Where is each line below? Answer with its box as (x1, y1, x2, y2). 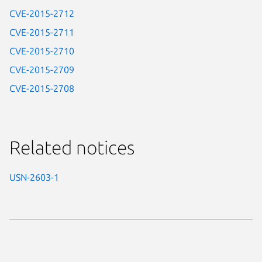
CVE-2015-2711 (9, 27, 74, 38)
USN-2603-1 (9, 172, 59, 183)
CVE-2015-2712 (9, 8, 74, 19)
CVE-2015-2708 (9, 83, 74, 94)
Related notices (9, 137, 135, 158)
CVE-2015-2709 (9, 64, 74, 75)
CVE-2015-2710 (9, 46, 74, 57)
